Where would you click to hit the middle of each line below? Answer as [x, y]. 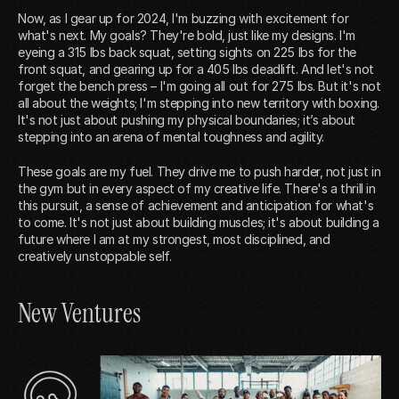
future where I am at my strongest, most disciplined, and [174, 240]
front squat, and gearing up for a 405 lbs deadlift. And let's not [196, 69]
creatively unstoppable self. [95, 256]
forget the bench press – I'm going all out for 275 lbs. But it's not [199, 86]
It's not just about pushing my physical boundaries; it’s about [187, 120]
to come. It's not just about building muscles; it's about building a [199, 223]
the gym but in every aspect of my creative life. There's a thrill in [197, 189]
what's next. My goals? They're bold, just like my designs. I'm [187, 36]
